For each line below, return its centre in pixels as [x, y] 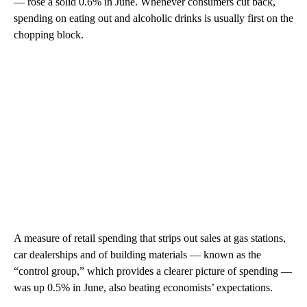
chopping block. [49, 35]
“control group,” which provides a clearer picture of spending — [153, 271]
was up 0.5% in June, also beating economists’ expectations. [143, 287]
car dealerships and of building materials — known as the [137, 255]
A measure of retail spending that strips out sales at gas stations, [150, 238]
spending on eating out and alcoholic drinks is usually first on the [153, 18]
